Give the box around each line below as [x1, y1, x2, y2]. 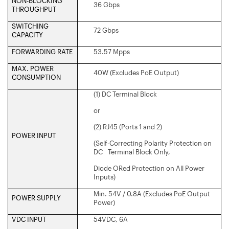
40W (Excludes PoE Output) [94, 68, 179, 77]
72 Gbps [94, 26, 119, 34]
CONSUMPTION [12, 73, 61, 81]
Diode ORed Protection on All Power [94, 164, 204, 172]
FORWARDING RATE [12, 47, 73, 56]
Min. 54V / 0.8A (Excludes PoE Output [94, 189, 210, 198]
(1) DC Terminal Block [94, 89, 157, 98]
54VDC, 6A [94, 215, 128, 223]
